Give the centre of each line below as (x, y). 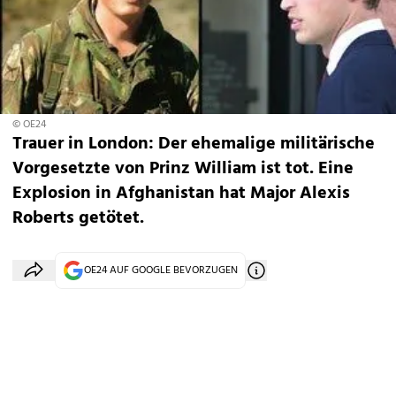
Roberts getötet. (78, 219)
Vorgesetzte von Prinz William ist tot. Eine (183, 169)
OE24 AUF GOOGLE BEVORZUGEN (161, 271)
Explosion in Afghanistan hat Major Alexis (181, 194)
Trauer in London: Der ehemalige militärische (194, 145)
